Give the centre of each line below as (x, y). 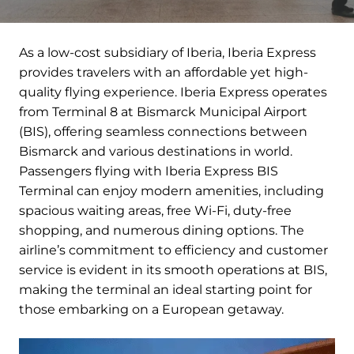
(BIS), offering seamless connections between (163, 132)
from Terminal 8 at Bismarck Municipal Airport (163, 112)
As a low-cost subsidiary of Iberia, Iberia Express (168, 53)
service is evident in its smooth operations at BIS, (173, 270)
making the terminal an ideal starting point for (166, 290)
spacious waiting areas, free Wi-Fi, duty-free (155, 211)
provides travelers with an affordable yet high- (164, 73)
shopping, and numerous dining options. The (162, 231)
